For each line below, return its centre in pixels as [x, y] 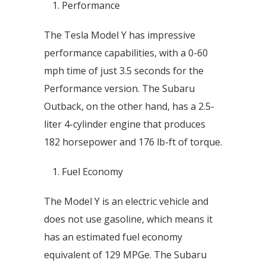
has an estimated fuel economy [113, 237]
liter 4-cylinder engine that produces [125, 124]
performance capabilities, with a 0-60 [126, 53]
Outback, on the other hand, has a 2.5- [129, 106]
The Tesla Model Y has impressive [120, 35]
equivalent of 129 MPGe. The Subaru [125, 255]
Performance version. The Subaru [119, 88]
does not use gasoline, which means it [128, 219]
